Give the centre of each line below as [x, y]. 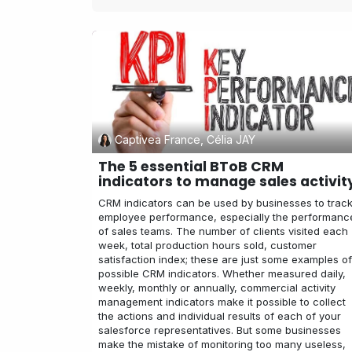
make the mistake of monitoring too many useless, [222, 344]
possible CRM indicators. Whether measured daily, [222, 273]
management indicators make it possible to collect [222, 301]
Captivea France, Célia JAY [185, 140]
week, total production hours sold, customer [207, 245]
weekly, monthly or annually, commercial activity [217, 287]
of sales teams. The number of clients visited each [223, 231]
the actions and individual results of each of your [220, 315]
